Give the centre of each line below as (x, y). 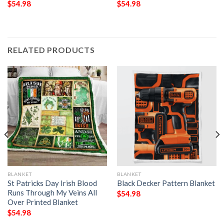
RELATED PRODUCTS (51, 50)
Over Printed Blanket (42, 202)
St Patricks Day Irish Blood (52, 183)
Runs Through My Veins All (52, 193)
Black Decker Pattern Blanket (166, 183)
